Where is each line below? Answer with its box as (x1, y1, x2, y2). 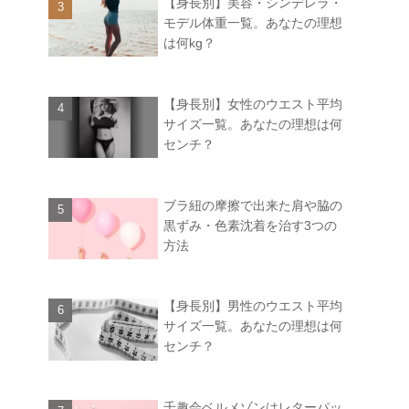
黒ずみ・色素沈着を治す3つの (163, 217, 337, 233)
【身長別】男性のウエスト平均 (163, 299, 342, 314)
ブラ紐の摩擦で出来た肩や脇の (163, 197, 342, 213)
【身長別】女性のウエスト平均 (163, 96, 342, 111)
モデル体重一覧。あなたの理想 (163, 15, 342, 30)
